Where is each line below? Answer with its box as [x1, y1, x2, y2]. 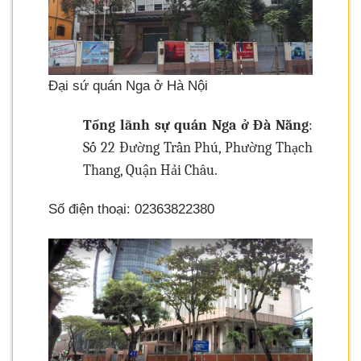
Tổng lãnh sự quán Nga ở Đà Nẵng [83, 116, 309, 134]
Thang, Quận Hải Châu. [83, 161, 218, 179]
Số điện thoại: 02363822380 [48, 201, 214, 218]
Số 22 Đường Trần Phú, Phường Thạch [83, 139, 313, 156]
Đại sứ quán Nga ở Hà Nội [48, 77, 208, 93]
